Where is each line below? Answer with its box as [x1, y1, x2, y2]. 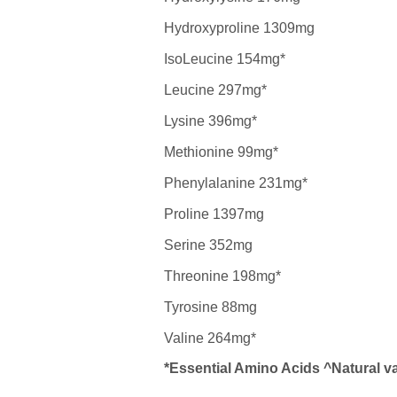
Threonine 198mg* [163, 269, 281, 284]
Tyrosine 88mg [163, 300, 257, 315]
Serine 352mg [163, 237, 253, 253]
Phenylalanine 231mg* [163, 175, 307, 191]
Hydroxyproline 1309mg [163, 20, 315, 35]
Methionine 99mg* [163, 144, 278, 160]
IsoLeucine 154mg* [163, 51, 289, 66]
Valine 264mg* [163, 331, 256, 346]
